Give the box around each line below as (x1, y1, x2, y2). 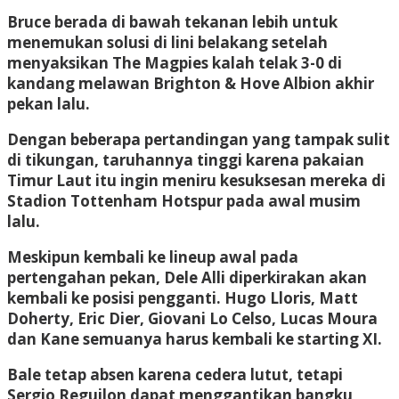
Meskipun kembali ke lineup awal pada (7, 246, 298, 267)
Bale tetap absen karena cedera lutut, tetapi (7, 363, 343, 385)
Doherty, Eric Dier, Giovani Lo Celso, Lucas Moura (7, 307, 378, 329)
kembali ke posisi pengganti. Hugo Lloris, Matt (7, 287, 358, 308)
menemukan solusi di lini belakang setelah (7, 31, 328, 53)
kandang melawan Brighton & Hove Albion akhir (7, 72, 374, 94)
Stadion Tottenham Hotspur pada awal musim (7, 190, 361, 211)
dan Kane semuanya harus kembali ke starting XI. (7, 328, 382, 349)
